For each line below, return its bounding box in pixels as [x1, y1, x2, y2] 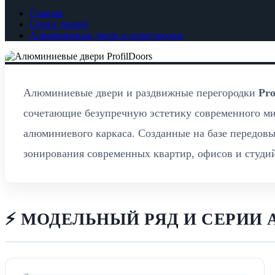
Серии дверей [29, 18, 88, 29]
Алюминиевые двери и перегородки [29, 29, 183, 41]
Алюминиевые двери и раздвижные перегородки [23, 86, 258, 99]
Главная [29, 7, 63, 18]
